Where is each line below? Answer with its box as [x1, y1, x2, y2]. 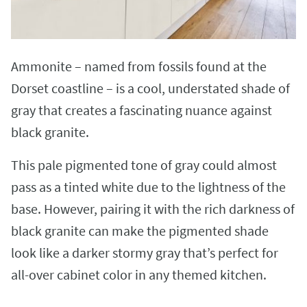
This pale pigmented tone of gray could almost [11, 156, 277, 173]
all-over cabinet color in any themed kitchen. [11, 265, 267, 283]
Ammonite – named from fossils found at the [11, 57, 267, 75]
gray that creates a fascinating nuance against [11, 101, 272, 119]
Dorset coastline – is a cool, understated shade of [11, 79, 290, 97]
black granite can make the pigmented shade [11, 221, 269, 239]
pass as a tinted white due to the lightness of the [11, 177, 286, 195]
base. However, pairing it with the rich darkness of [11, 199, 295, 217]
